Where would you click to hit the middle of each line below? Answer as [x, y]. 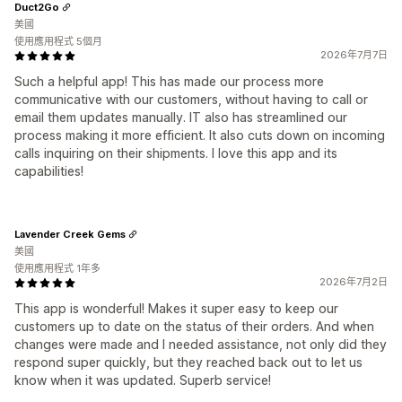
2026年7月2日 [354, 282]
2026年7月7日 [354, 55]
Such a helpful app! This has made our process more [169, 81]
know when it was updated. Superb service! [143, 380]
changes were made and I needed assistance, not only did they [201, 344]
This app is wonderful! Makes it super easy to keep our [176, 308]
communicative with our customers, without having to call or [191, 99]
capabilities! [49, 171]
